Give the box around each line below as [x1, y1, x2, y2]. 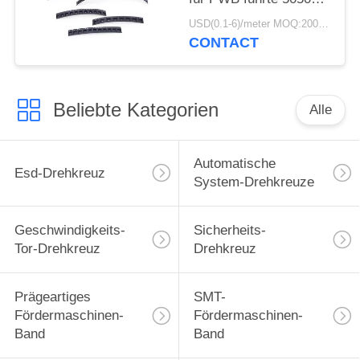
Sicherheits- [193, 223, 266, 239]
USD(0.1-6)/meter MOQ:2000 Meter [318, 18, 329, 31]
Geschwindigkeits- [14, 223, 125, 239]
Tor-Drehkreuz [14, 241, 100, 257]
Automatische [193, 156, 276, 172]
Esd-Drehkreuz [14, 165, 105, 181]
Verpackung [189, 27, 260, 43]
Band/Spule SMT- [189, 9, 294, 25]
